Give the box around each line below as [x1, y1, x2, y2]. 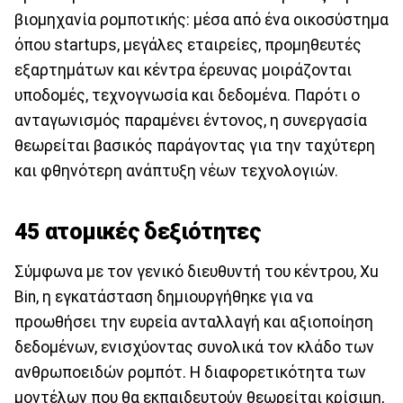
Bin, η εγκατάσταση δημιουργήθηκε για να [14, 287, 313, 306]
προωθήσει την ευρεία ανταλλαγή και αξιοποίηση [14, 312, 373, 331]
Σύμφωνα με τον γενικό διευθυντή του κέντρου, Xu [14, 262, 379, 281]
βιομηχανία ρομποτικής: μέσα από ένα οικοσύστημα [14, 10, 389, 29]
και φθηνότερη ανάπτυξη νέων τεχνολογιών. [14, 161, 338, 180]
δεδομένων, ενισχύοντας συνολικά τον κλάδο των [14, 337, 374, 356]
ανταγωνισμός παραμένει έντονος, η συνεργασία [14, 111, 367, 130]
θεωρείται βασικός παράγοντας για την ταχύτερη [14, 136, 375, 155]
